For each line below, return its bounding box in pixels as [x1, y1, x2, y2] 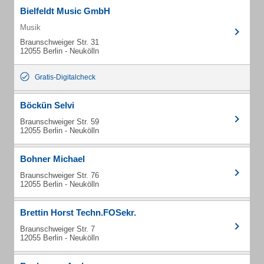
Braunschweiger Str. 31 [20, 38, 99, 47]
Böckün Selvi [20, 100, 74, 110]
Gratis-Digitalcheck [35, 73, 95, 81]
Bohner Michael [20, 154, 85, 164]
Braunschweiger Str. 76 [20, 171, 99, 180]
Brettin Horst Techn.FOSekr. [20, 207, 136, 217]
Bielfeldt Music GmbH [20, 6, 110, 16]
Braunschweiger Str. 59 [20, 117, 99, 126]
